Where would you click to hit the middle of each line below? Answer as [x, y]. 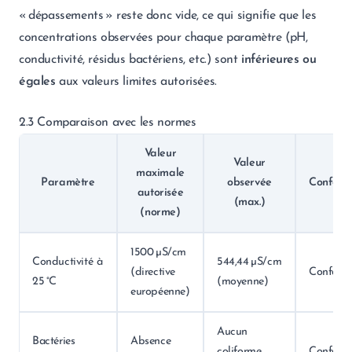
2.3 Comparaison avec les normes [108, 123]
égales [37, 82]
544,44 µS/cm [249, 262]
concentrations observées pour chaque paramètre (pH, [163, 38]
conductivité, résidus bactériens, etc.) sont [130, 60]
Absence [151, 341]
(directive [153, 272]
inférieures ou [279, 60]
